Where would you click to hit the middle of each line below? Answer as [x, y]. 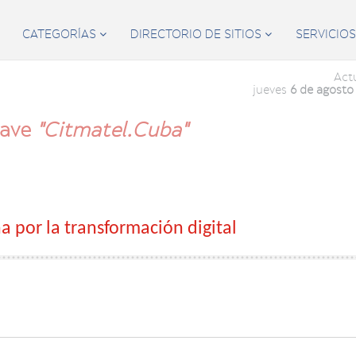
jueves [271, 90]
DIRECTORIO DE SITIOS [197, 34]
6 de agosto [321, 90]
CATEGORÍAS [61, 34]
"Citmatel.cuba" [112, 130]
